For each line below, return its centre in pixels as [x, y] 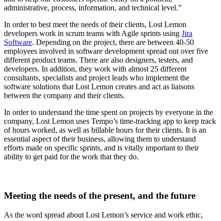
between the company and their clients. [64, 95]
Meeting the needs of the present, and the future [100, 195]
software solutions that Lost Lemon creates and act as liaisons [99, 86]
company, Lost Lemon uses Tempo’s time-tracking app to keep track [110, 121]
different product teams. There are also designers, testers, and [98, 60]
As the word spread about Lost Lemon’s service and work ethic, [103, 215]
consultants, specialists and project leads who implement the [97, 77]
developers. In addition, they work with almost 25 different [95, 69]
